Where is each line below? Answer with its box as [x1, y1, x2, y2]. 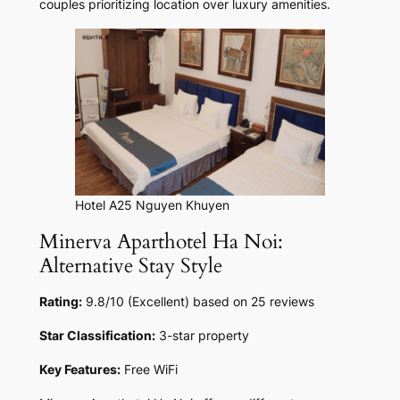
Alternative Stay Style [38, 251, 222, 279]
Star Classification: [38, 327, 155, 343]
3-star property [154, 327, 253, 343]
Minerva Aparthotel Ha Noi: [38, 227, 283, 255]
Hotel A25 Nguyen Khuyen [74, 196, 229, 212]
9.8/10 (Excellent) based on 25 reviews [81, 293, 318, 309]
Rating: [38, 293, 82, 309]
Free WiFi [120, 361, 178, 377]
